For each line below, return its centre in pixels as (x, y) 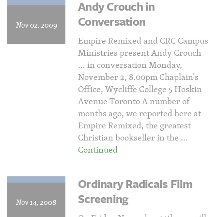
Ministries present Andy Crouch (139, 53)
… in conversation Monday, (130, 65)
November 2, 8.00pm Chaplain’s (138, 77)
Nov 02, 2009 (36, 25)
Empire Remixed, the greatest (134, 125)
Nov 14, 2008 (36, 202)
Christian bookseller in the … (133, 137)
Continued (98, 149)
